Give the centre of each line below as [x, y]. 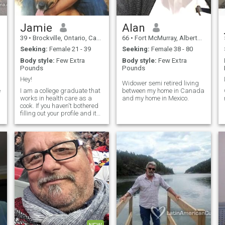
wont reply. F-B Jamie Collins [60, 128]
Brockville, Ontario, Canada [64, 38]
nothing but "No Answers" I [57, 121]
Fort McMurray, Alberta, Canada [165, 38]
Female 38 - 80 [171, 49]
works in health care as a [56, 98]
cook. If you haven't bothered [59, 105]
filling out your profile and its [60, 113]
